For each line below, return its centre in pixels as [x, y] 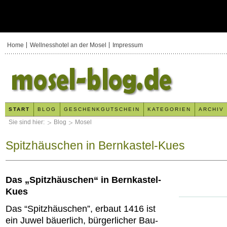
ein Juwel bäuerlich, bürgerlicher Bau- [82, 220]
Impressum [128, 45]
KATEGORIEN [169, 109]
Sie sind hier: [27, 122]
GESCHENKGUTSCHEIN [102, 109]
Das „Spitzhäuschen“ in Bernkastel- [83, 179]
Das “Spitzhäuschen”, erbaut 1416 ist [81, 209]
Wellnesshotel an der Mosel [68, 45]
